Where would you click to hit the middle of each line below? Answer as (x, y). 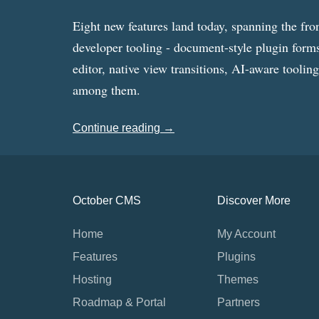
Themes (238, 279)
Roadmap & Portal (119, 302)
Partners (239, 302)
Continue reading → (124, 127)
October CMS (107, 200)
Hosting (92, 279)
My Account (246, 234)
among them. (106, 89)
